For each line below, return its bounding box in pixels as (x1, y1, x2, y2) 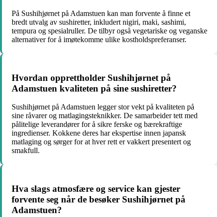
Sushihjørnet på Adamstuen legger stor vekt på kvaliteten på (12, 103, 194, 111)
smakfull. (12, 146, 40, 155)
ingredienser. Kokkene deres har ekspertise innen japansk (12, 129, 186, 138)
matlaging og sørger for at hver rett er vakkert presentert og (12, 138, 191, 146)
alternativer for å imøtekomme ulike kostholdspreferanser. (12, 35, 186, 44)
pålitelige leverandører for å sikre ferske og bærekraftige (12, 120, 182, 129)
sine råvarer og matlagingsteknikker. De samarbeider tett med (12, 111, 198, 120)
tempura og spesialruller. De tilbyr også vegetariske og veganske (12, 26, 207, 35)
